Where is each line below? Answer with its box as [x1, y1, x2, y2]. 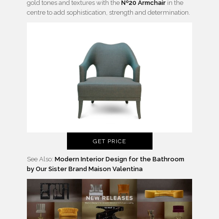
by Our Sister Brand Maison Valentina [27, 165, 143, 173]
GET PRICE [93, 138, 126, 145]
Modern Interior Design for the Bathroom [55, 155, 184, 163]
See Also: [27, 155, 55, 163]
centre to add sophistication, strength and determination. [27, 9, 190, 17]
